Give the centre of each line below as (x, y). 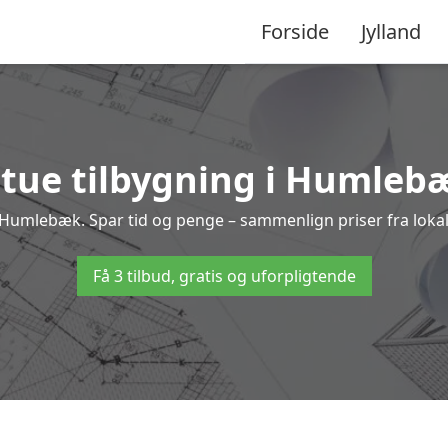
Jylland (391, 31)
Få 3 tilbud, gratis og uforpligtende (224, 276)
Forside (295, 31)
